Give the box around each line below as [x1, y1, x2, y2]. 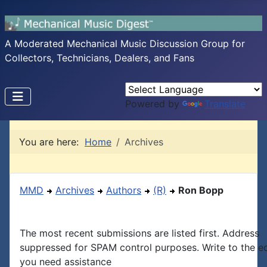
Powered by [125, 98, 182, 110]
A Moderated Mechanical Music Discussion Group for [5, 38, 245, 49]
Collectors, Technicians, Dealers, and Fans [5, 52, 194, 64]
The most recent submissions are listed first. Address [20, 227, 259, 239]
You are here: [19, 136, 85, 148]
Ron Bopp [178, 184, 223, 196]
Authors [106, 184, 141, 196]
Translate [204, 98, 246, 110]
